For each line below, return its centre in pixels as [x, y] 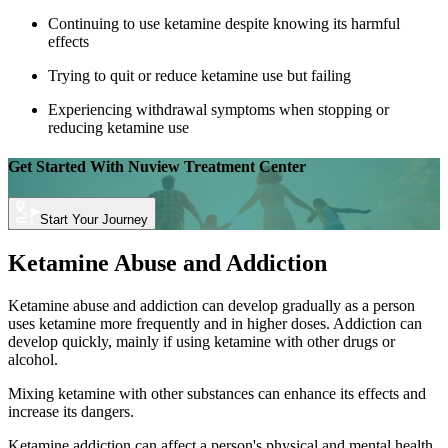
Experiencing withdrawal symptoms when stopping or [218, 109]
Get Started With [66, 166]
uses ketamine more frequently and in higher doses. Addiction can [215, 323]
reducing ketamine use [118, 127]
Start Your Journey [94, 220]
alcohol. [33, 359]
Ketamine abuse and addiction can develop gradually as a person [211, 305]
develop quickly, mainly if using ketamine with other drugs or [201, 341]
